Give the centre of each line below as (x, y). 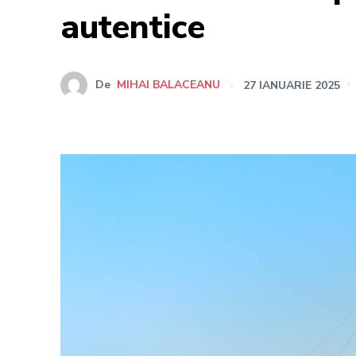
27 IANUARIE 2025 (291, 85)
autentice (133, 27)
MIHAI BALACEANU (168, 85)
